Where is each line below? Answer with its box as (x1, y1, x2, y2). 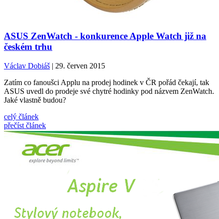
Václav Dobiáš (4, 62, 50, 70)
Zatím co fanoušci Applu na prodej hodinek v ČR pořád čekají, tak (4, 78, 209, 87)
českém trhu (4, 42, 52, 52)
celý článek (4, 112, 39, 121)
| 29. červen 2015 (50, 62, 105, 70)
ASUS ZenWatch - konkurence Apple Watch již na (4, 31, 206, 42)
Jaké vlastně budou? (4, 96, 66, 105)
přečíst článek (4, 121, 46, 130)
